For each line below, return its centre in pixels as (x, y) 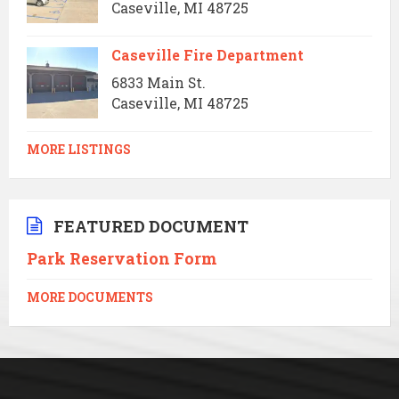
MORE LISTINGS (79, 150)
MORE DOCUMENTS (90, 297)
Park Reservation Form (122, 258)
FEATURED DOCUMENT (151, 226)
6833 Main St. (159, 82)
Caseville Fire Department (208, 55)
